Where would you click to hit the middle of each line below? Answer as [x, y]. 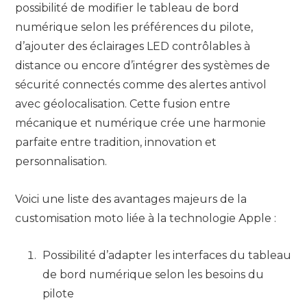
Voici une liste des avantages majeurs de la [131, 199]
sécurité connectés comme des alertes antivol [141, 85]
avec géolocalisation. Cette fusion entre [123, 104]
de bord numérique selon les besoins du [153, 275]
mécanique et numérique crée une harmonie [140, 123]
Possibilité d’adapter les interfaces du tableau [167, 256]
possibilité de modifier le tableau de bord [127, 8]
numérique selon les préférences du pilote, [134, 27]
